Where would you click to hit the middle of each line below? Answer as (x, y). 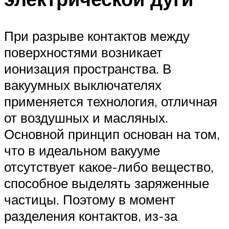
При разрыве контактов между (97, 36)
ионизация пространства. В (88, 69)
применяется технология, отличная (111, 101)
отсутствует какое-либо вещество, (109, 167)
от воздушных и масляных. (86, 118)
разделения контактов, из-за (91, 216)
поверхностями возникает (83, 52)
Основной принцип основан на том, (112, 134)
